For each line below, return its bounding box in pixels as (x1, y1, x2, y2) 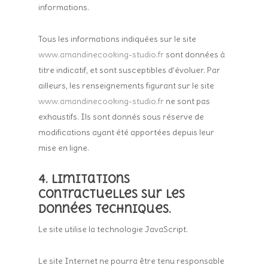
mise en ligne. (38, 142, 90, 153)
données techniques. (38, 202, 172, 215)
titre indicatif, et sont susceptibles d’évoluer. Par (38, 65, 221, 75)
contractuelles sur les (38, 187, 185, 200)
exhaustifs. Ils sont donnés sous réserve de (38, 111, 205, 122)
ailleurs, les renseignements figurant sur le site (38, 80, 215, 91)
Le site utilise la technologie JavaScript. (38, 224, 188, 234)
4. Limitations (38, 172, 130, 185)
